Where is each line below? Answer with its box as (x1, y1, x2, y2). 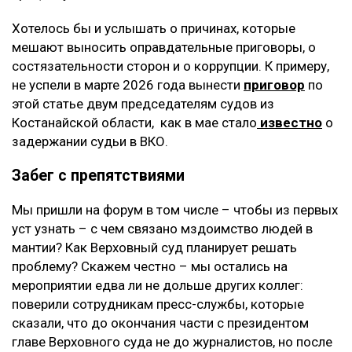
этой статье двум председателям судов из (12, 96, 274, 112)
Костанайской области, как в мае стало (12, 115, 257, 131)
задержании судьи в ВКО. (12, 134, 171, 150)
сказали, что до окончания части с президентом (12, 315, 309, 332)
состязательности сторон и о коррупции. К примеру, (12, 58, 329, 75)
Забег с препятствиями (12, 167, 185, 185)
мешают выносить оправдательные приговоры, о (12, 39, 316, 56)
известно (257, 115, 322, 131)
